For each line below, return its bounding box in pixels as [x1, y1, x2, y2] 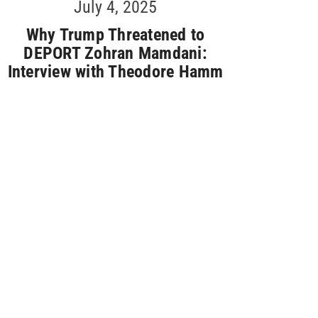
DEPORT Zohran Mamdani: [23, 43, 207, 64]
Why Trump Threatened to [26, 25, 205, 45]
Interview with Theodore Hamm [7, 62, 224, 82]
